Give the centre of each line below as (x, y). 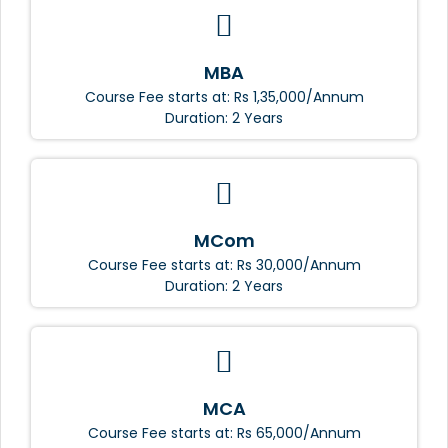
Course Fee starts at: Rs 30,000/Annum (224, 264)
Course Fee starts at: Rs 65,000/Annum (224, 432)
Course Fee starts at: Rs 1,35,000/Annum (224, 96)
